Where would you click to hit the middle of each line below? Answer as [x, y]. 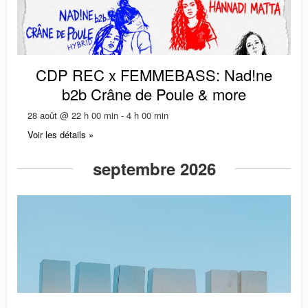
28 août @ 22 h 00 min [73, 115]
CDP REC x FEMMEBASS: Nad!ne [154, 74]
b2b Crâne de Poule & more [154, 93]
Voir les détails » [60, 134]
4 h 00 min [147, 115]
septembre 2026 [154, 168]
